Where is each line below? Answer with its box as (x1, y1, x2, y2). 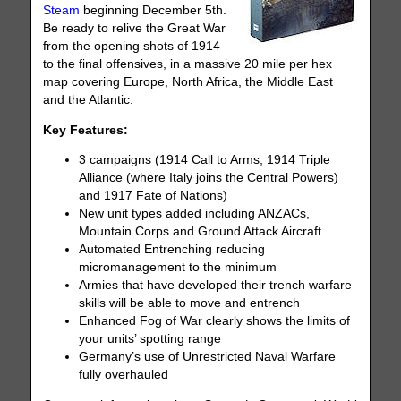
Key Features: (43, 123, 129, 137)
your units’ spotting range (79, 332, 222, 346)
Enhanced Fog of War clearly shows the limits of (79, 314, 351, 328)
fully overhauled (79, 368, 169, 382)
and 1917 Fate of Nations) (79, 189, 228, 203)
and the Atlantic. (43, 93, 134, 107)
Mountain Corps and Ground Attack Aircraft (79, 225, 322, 239)
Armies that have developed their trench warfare (79, 278, 353, 293)
